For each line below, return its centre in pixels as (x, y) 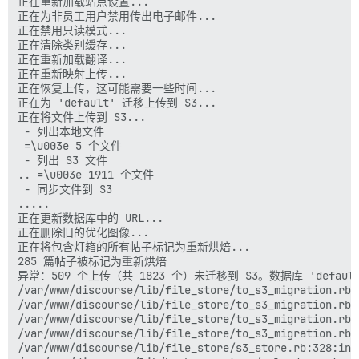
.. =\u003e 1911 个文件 (86, 174)
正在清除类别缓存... (72, 44)
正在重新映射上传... (72, 73)
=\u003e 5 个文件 (70, 145)
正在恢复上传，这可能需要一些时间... (117, 88)
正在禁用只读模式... (72, 30)
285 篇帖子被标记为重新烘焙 (92, 261)
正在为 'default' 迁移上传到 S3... (117, 102)
